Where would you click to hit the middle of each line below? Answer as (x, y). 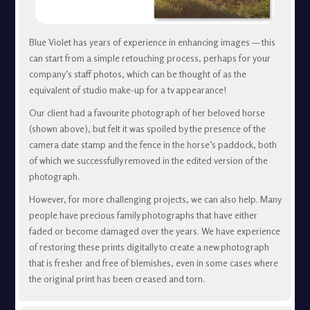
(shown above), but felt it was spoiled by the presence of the (147, 129)
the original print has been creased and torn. (117, 279)
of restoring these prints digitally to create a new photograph (149, 247)
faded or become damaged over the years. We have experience (154, 231)
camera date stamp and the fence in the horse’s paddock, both (153, 145)
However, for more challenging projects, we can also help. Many (155, 200)
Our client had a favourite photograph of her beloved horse (147, 113)
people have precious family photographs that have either (143, 216)
